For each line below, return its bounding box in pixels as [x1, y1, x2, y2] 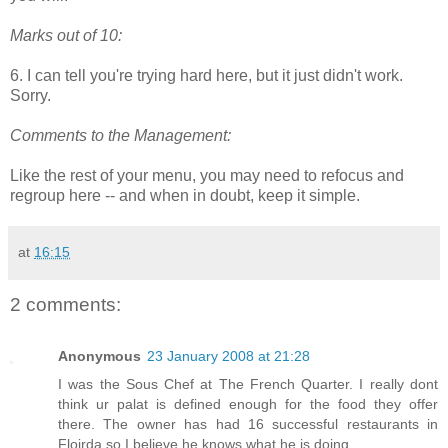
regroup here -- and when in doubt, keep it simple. [10, 186, 360, 204]
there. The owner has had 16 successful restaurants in [58, 416, 438, 433]
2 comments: [10, 293, 121, 315]
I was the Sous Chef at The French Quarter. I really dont [58, 376, 438, 393]
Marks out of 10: [10, 26, 122, 44]
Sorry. [10, 86, 51, 104]
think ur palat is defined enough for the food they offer [58, 396, 438, 413]
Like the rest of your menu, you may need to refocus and [10, 166, 404, 184]
